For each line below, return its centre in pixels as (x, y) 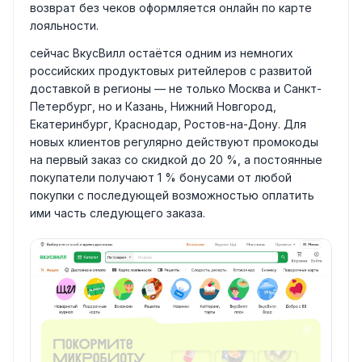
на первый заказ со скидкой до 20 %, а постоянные (176, 159)
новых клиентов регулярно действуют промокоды (174, 141)
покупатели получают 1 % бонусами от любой (161, 177)
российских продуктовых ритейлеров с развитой (171, 70)
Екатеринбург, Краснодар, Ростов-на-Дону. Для (168, 124)
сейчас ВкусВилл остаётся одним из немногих (162, 53)
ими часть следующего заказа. (118, 213)
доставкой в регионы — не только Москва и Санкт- (176, 88)
